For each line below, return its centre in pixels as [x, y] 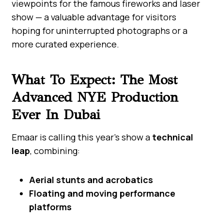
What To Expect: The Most [95, 79]
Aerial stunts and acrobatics [91, 179]
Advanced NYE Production [95, 97]
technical [173, 137]
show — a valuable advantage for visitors [94, 17]
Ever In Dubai [56, 114]
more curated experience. [65, 44]
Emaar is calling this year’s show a [82, 137]
